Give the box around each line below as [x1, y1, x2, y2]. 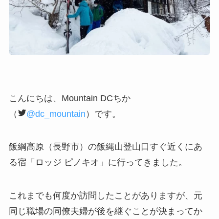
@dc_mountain [26, 109, 86, 119]
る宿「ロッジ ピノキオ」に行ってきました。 [8, 157, 187, 168]
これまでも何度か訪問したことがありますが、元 [8, 191, 202, 201]
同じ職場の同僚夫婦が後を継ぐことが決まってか [8, 206, 202, 217]
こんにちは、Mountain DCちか [8, 93, 131, 103]
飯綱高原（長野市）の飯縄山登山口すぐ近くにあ [8, 142, 202, 152]
